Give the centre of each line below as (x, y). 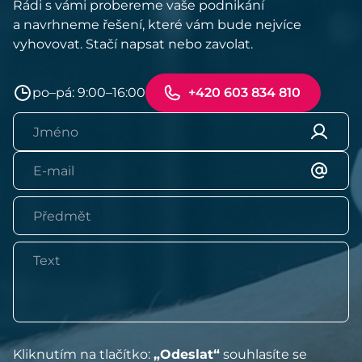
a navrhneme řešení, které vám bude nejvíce (157, 25)
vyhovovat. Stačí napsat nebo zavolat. (133, 44)
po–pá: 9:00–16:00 (89, 93)
